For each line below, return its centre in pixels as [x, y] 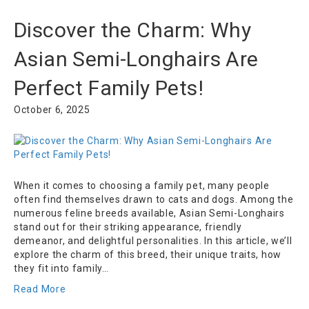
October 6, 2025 [52, 110]
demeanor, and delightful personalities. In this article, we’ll [153, 241]
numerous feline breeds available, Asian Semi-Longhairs [149, 213]
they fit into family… [61, 269]
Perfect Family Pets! [109, 88]
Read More [40, 289]
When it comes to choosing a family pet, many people [142, 186]
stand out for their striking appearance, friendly [128, 227]
